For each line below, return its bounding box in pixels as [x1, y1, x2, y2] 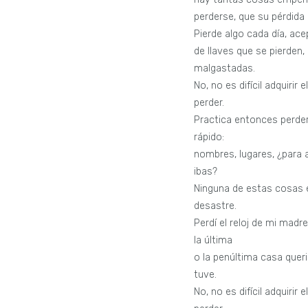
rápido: [194, 131, 225, 143]
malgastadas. [194, 62, 256, 74]
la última [194, 234, 233, 246]
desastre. [194, 199, 237, 212]
